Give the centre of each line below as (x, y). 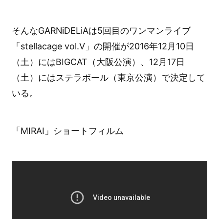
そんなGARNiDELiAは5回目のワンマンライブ (101, 31)
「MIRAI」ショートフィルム (67, 131)
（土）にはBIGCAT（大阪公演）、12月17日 (98, 62)
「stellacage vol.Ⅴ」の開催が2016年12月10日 (103, 46)
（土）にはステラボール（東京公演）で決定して (108, 78)
